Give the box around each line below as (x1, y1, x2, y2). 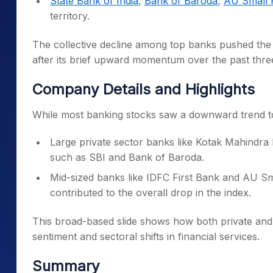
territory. (50, 10, 90, 22)
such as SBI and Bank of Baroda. (50, 151, 204, 163)
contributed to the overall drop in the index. (50, 186, 251, 199)
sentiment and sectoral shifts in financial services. (32, 230, 260, 243)
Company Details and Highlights (32, 80, 255, 98)
